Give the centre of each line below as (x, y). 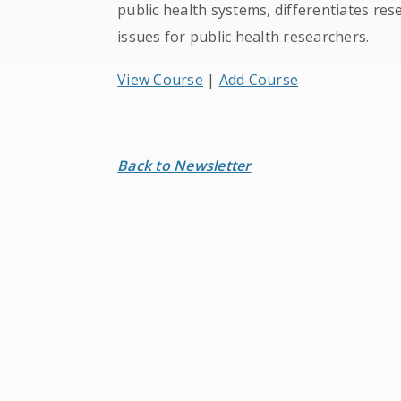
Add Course (259, 80)
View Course (160, 80)
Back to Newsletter (184, 166)
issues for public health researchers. (243, 37)
